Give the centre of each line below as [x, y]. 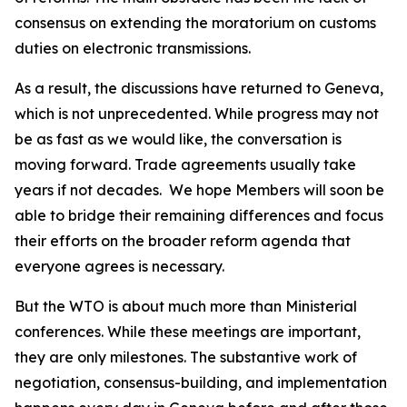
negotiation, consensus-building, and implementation [201, 382]
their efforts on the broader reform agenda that [183, 241]
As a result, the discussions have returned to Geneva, [199, 88]
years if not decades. [88, 190]
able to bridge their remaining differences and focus [199, 215]
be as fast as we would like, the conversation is [178, 139]
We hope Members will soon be [277, 190]
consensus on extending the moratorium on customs [195, 23]
